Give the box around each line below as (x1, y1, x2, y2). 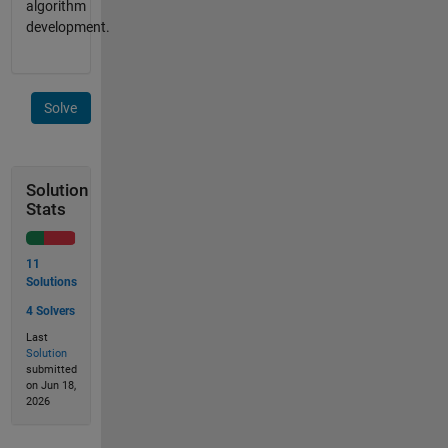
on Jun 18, (25, 379, 76, 392)
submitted (25, 363, 77, 376)
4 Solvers (25, 303, 75, 318)
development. (25, 19, 110, 36)
